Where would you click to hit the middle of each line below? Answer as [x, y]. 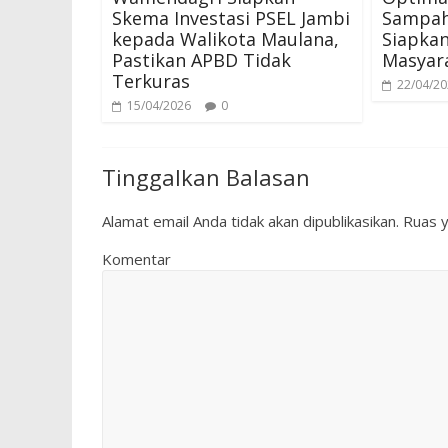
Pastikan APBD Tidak [201, 60]
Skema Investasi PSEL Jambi [231, 18]
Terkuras [151, 81]
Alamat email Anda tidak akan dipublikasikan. [250, 221]
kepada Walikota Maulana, [225, 39]
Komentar [136, 259]
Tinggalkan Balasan [206, 177]
